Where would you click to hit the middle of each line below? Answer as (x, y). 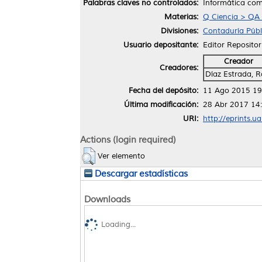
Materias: (181, 17)
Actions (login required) (128, 139)
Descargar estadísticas (140, 173)
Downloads (107, 199)
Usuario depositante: (161, 45)
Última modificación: (161, 104)
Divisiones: (180, 31)
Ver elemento (121, 156)
